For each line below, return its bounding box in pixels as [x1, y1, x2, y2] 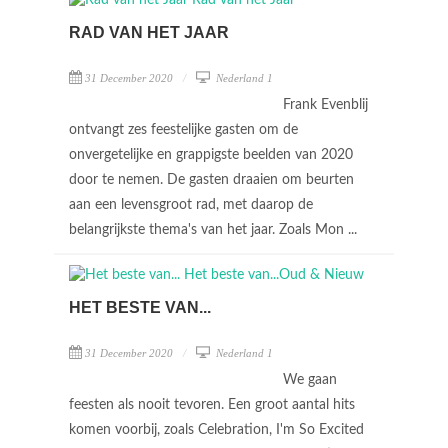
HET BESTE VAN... [69, 299, 211, 316]
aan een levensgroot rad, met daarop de [69, 198, 313, 212]
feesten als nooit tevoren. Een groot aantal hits [69, 398, 355, 412]
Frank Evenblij [283, 98, 368, 112]
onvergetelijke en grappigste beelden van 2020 [69, 148, 353, 162]
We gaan [283, 373, 337, 387]
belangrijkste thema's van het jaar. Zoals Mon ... [69, 223, 361, 237]
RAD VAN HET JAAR [69, 24, 229, 41]
